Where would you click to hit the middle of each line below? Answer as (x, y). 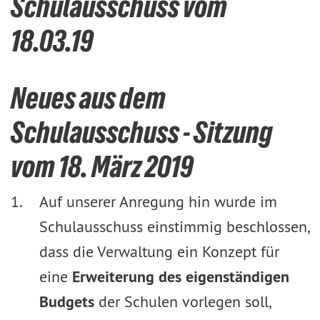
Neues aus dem (88, 98)
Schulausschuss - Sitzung (142, 132)
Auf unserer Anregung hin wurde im (158, 201)
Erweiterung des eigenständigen (181, 276)
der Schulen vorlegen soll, (182, 301)
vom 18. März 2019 (102, 166)
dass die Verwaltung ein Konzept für (159, 251)
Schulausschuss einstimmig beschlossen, (174, 226)
